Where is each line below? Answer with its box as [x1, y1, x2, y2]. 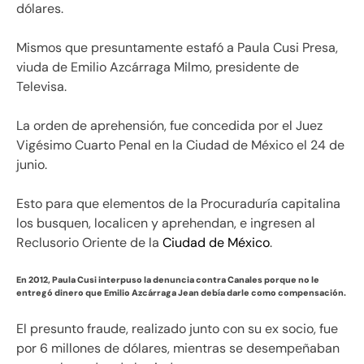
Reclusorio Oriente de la [16, 234, 159, 252]
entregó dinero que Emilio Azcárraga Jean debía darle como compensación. [16, 287, 346, 299]
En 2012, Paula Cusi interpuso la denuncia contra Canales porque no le [16, 274, 319, 286]
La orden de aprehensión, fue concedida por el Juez [16, 117, 323, 135]
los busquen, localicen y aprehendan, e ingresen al [16, 214, 315, 232]
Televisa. [16, 78, 67, 96]
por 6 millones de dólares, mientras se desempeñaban [16, 340, 340, 357]
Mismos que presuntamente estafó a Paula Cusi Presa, [16, 39, 338, 57]
